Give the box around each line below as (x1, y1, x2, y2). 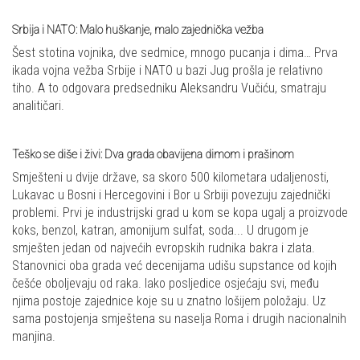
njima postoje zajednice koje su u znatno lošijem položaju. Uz (12, 292, 325, 309)
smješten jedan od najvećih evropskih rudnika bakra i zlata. (12, 239, 315, 256)
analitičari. (12, 97, 64, 113)
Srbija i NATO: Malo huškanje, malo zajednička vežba (12, 22, 264, 36)
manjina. (12, 328, 55, 344)
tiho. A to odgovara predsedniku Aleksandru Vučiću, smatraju (12, 80, 326, 96)
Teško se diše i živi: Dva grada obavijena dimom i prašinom (12, 147, 294, 161)
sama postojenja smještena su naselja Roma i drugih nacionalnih (12, 310, 346, 326)
